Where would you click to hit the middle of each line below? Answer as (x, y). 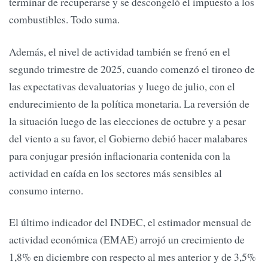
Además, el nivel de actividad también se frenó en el (120, 51)
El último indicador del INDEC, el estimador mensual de (130, 222)
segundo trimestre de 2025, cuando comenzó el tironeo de (132, 68)
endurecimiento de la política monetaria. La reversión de (129, 103)
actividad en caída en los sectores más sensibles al (115, 173)
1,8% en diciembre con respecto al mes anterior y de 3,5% (133, 257)
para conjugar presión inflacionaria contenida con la (120, 155)
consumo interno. (46, 190)
